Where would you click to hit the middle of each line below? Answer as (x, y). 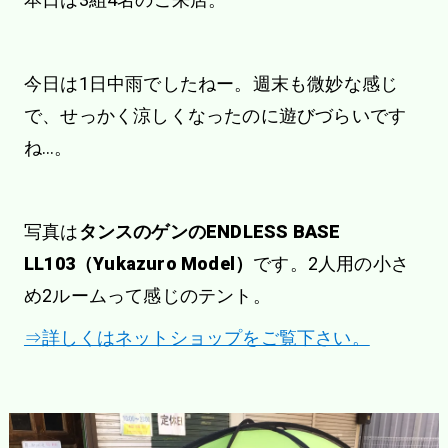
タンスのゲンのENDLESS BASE (209, 231)
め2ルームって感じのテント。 (147, 295)
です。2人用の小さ (331, 263)
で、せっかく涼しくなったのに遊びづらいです (215, 115)
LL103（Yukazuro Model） (138, 263)
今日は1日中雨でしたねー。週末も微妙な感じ (211, 83)
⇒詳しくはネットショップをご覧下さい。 (196, 337)
